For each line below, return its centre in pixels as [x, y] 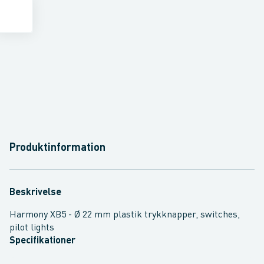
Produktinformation [57, 148]
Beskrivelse [35, 193]
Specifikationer [42, 241]
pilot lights [32, 228]
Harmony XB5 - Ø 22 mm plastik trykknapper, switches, [125, 215]
